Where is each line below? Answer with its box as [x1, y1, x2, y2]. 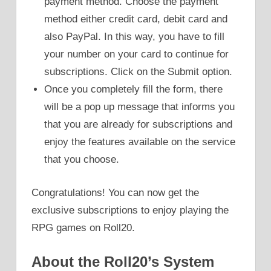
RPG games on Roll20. [31, 221, 135, 233]
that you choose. [44, 154, 120, 166]
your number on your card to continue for [44, 48, 229, 60]
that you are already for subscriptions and [44, 119, 233, 131]
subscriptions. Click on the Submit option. [44, 66, 233, 78]
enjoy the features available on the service [44, 136, 236, 148]
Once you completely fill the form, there [44, 83, 223, 96]
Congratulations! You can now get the [31, 186, 199, 198]
